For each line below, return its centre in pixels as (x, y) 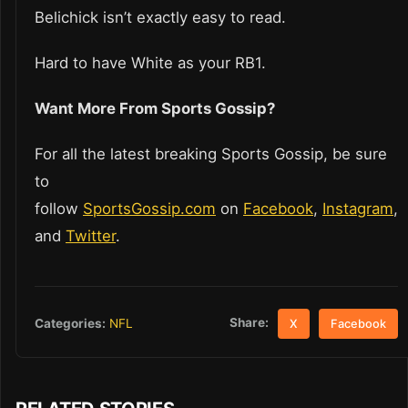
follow (59, 209)
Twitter (91, 236)
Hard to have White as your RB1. (155, 63)
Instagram (358, 209)
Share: (250, 323)
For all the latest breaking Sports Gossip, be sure (211, 154)
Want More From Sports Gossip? (157, 109)
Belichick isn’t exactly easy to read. (163, 18)
